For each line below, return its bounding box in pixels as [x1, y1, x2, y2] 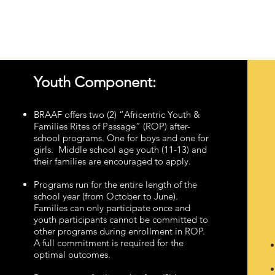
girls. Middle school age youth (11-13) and [33, 143, 207, 155]
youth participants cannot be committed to [33, 213, 208, 225]
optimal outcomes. [33, 248, 110, 260]
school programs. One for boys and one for [33, 131, 209, 144]
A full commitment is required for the [33, 236, 184, 249]
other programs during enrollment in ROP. [33, 225, 207, 237]
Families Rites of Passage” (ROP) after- [33, 120, 190, 132]
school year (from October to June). [33, 190, 180, 202]
